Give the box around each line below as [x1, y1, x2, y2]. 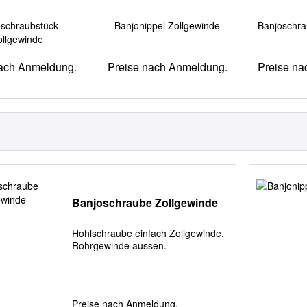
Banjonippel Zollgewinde [114, 19, 221, 32]
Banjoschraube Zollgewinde [72, 195, 219, 211]
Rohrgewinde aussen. [72, 238, 167, 253]
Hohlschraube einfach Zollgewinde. [72, 226, 225, 241]
